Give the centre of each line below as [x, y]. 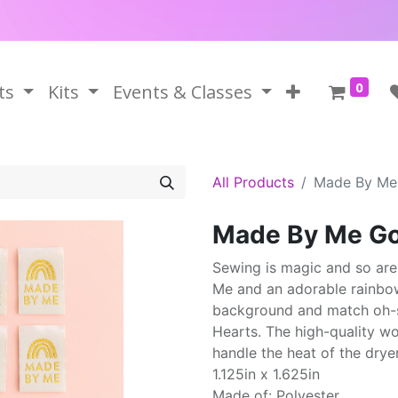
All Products [253, 182]
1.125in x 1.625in [266, 374]
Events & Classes [182, 92]
